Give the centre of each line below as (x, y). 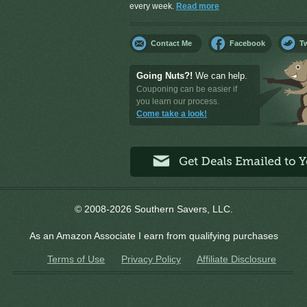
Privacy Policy (151, 259)
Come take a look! (172, 114)
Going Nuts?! (164, 76)
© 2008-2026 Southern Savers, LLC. (153, 209)
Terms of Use (76, 259)
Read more (198, 6)
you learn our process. (178, 101)
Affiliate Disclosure (236, 259)
